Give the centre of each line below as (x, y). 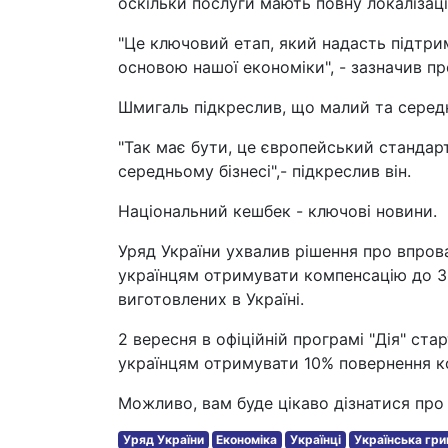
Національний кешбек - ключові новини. (277, 211)
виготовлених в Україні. (211, 299)
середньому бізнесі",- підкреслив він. (264, 171)
